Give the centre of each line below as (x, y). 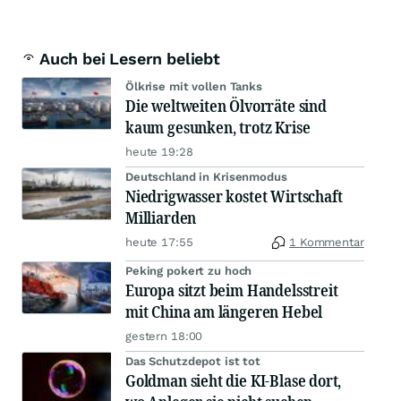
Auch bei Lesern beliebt (130, 59)
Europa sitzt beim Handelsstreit (232, 290)
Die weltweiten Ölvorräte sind (226, 106)
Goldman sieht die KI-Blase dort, (234, 381)
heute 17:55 (159, 243)
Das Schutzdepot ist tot (193, 362)
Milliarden (161, 218)
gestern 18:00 (164, 337)
